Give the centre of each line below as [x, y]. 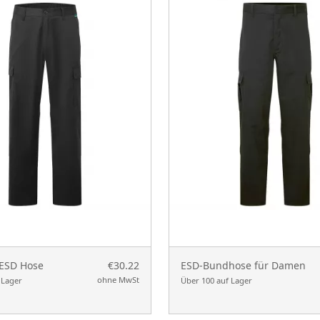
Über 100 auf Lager [216, 280]
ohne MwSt [118, 279]
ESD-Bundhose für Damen [243, 265]
